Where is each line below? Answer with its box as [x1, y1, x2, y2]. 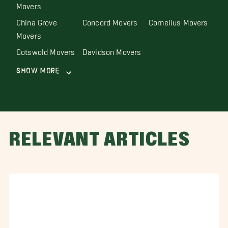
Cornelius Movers [149, 17, 208, 23]
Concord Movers [82, 17, 138, 23]
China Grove [16, 17, 57, 23]
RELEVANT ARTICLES [9, 128, 190, 152]
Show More [16, 66, 60, 76]
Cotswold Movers [16, 46, 75, 52]
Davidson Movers [82, 46, 141, 52]
